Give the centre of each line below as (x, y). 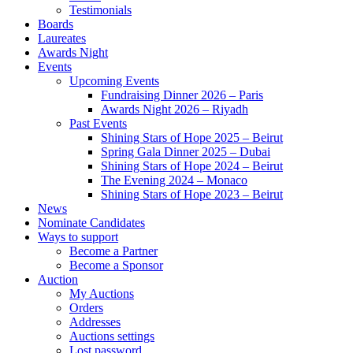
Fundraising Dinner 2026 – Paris (182, 95)
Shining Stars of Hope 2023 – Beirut (192, 194)
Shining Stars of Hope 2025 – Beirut (192, 137)
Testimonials (100, 10)
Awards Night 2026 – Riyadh (175, 109)
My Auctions (102, 294)
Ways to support (78, 237)
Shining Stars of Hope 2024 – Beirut (192, 166)
